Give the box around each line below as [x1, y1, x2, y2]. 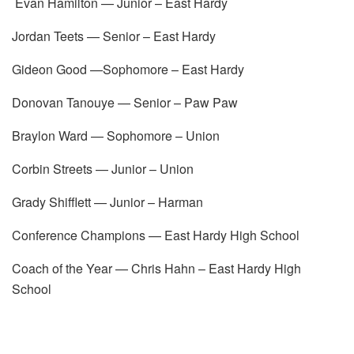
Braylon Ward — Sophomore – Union [12, 126, 220, 145]
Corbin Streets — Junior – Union [12, 159, 194, 178]
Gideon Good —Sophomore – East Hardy [12, 59, 244, 78]
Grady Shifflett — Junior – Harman [12, 192, 203, 211]
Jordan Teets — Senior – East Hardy [12, 26, 216, 45]
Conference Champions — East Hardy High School [12, 225, 299, 244]
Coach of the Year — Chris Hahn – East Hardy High [12, 258, 301, 277]
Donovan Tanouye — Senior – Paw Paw [12, 92, 238, 111]
